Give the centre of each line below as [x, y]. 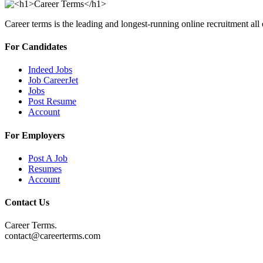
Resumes [45, 168]
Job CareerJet [53, 80]
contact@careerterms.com [53, 236]
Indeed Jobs [50, 70]
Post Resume [52, 102]
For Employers [35, 135]
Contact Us [27, 203]
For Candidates [36, 47]
